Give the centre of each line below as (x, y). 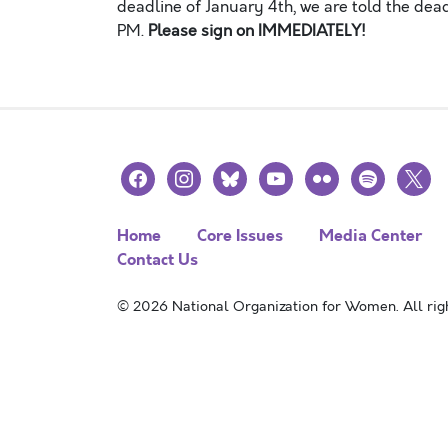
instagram (203, 173)
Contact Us (157, 259)
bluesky (242, 173)
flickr (322, 173)
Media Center (370, 235)
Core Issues (240, 235)
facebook (153, 173)
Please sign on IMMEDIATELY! (257, 31)
